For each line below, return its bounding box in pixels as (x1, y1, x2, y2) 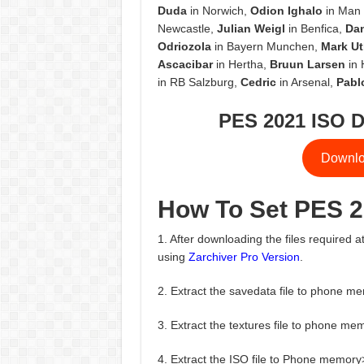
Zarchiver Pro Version (188, 250, 300, 264)
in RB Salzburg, (157, 76, 240, 89)
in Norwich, (186, 4, 250, 18)
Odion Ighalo (249, 4, 323, 18)
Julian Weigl (216, 22, 285, 36)
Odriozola (157, 40, 211, 54)
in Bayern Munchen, (210, 40, 321, 54)
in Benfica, (284, 22, 345, 36)
